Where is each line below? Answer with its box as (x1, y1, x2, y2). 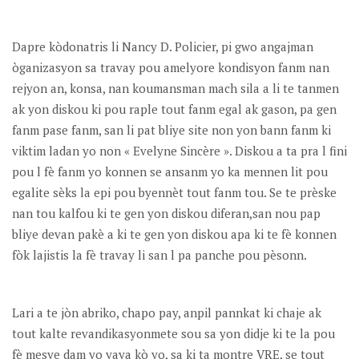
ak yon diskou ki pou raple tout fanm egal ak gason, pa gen (12, 100, 337, 117)
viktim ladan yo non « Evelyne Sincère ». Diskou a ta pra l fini (12, 142, 347, 159)
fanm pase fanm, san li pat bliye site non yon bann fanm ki (12, 121, 331, 138)
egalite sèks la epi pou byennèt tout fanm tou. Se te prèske (12, 184, 337, 200)
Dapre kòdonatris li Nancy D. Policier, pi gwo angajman (12, 38, 313, 54)
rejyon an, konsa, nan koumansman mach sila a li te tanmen (12, 79, 339, 96)
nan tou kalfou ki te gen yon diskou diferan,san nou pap (12, 204, 321, 221)
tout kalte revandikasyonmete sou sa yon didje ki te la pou (12, 325, 335, 341)
